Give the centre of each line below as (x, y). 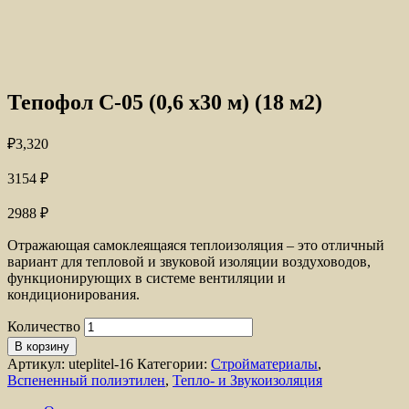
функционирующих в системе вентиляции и (147, 278)
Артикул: (38, 363)
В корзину (42, 346)
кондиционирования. (73, 294)
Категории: (174, 363)
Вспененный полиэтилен (86, 380)
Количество (44, 326)
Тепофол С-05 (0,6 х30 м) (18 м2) (165, 102)
